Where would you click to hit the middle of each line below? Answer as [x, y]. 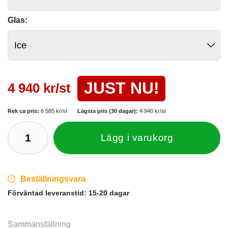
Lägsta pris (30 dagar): [108, 111]
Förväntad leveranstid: [48, 193]
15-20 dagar [109, 193]
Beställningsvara [53, 179]
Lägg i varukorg [137, 137]
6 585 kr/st [54, 111]
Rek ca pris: [24, 111]
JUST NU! [121, 88]
